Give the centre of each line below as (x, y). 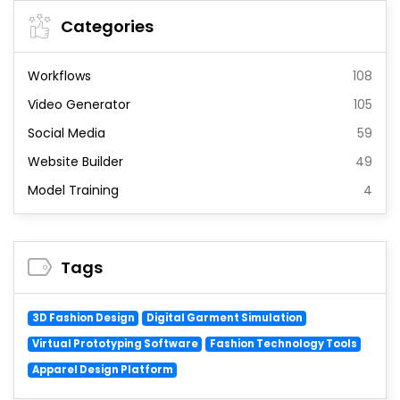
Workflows (59, 76)
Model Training (73, 191)
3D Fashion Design (83, 318)
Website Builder (75, 162)
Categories (107, 27)
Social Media (67, 133)
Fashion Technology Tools (283, 344)
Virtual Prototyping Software (115, 344)
